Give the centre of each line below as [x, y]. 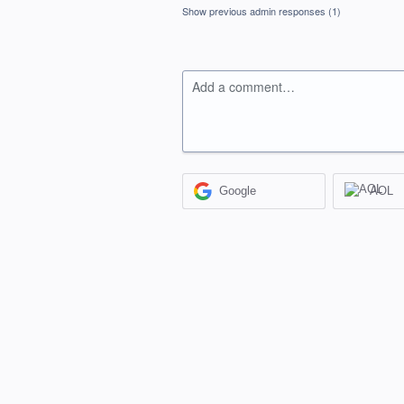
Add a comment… [243, 87]
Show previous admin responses [255, 11]
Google [238, 191]
